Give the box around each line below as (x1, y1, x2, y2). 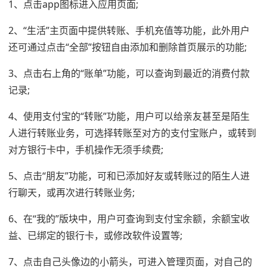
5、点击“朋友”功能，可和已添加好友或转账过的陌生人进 (8, 169, 250, 182)
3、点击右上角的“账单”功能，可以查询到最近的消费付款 (8, 66, 250, 80)
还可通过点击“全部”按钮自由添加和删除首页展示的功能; (8, 40, 247, 54)
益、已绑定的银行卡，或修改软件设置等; (8, 228, 182, 242)
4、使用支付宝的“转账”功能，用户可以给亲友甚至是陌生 (8, 109, 250, 123)
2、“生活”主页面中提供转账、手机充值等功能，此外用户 (8, 23, 250, 37)
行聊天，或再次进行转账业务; (8, 185, 135, 199)
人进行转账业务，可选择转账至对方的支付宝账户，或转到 (8, 126, 256, 139)
